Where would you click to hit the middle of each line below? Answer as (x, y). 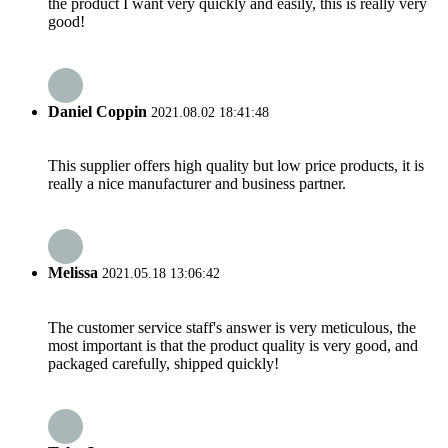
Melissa (73, 273)
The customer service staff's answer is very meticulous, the (232, 327)
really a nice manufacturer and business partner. (197, 183)
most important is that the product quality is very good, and (233, 345)
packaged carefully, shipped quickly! (163, 363)
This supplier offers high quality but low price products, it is (236, 165)
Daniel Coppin (97, 111)
